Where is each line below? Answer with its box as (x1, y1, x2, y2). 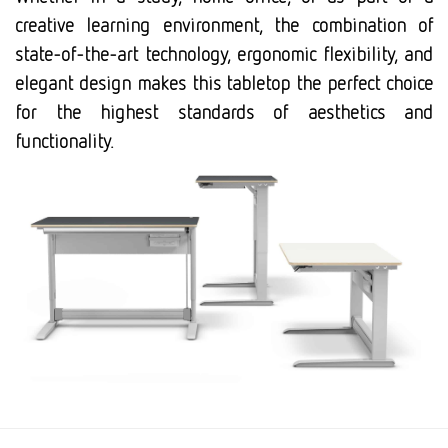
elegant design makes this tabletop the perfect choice (15, 71, 433, 94)
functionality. (15, 129, 114, 152)
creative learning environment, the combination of (15, 13, 433, 36)
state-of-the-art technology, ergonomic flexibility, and (15, 42, 433, 65)
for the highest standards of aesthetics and (15, 100, 433, 123)
